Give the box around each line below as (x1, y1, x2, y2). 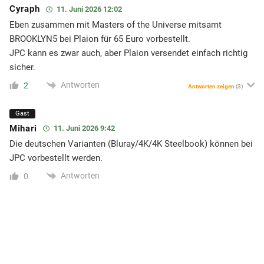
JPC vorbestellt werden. (9, 153, 103, 164)
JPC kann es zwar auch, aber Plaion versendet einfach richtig (9, 47, 247, 58)
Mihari (9, 123, 37, 134)
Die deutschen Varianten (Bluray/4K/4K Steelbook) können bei (9, 138, 253, 150)
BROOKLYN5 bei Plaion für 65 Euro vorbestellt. (9, 33, 190, 44)
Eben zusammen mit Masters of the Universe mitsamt (9, 19, 222, 30)
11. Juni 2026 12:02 (55, 4, 123, 14)
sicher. (9, 61, 35, 72)
